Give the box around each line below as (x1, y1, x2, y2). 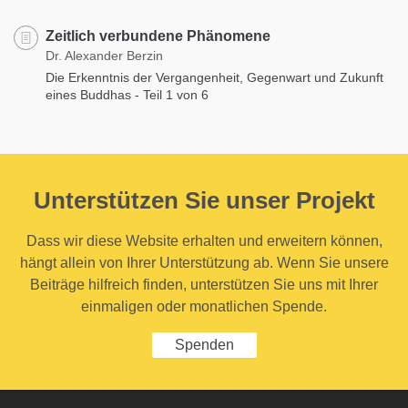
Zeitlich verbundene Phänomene (46, 27, 270, 44)
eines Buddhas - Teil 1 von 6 (46, 87, 209, 102)
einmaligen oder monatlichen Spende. (81, 298, 327, 314)
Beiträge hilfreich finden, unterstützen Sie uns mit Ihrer (30, 276, 378, 292)
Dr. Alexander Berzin (46, 47, 163, 63)
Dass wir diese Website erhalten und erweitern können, (25, 232, 382, 249)
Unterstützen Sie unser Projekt (33, 186, 375, 214)
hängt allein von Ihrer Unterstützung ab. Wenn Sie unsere (19, 254, 389, 270)
